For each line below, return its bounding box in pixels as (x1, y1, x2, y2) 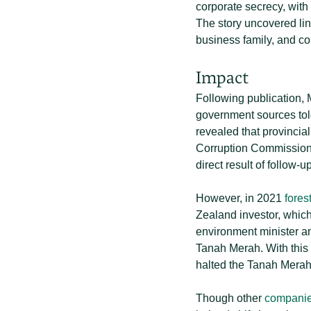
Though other (196, 292, 264, 304)
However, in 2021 (196, 192, 285, 204)
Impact (196, 67, 249, 88)
